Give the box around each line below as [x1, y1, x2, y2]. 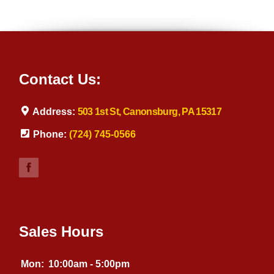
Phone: [30, 128, 69, 139]
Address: [30, 106, 78, 117]
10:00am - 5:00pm [48, 258, 130, 269]
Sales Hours [19, 223, 104, 240]
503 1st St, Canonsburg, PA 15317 [77, 106, 222, 117]
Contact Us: [19, 70, 102, 87]
